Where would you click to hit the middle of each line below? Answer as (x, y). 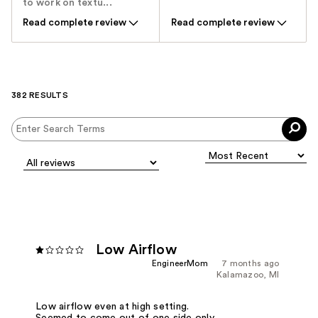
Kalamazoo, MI (248, 275)
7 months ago (250, 264)
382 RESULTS (40, 95)
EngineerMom (180, 264)
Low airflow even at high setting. (113, 307)
